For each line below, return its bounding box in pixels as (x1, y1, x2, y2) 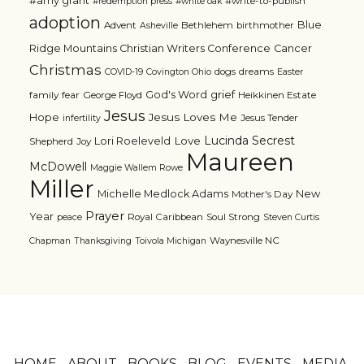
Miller (28, 174, 94, 203)
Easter (276, 66, 303, 77)
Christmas (28, 61, 102, 78)
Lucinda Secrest (203, 132, 295, 148)
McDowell (28, 158, 87, 174)
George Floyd (82, 89, 142, 101)
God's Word (145, 88, 207, 101)
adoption (28, 12, 101, 32)
